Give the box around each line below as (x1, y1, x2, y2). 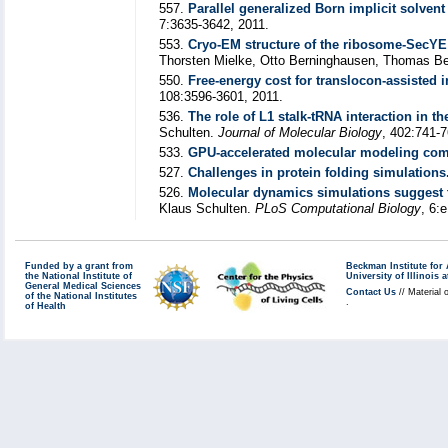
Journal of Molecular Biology (218, 125, 382, 140)
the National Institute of (25, 271, 132, 281)
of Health (25, 301, 66, 311)
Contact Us (346, 287, 396, 297)
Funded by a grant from (25, 261, 133, 271)
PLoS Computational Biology (255, 201, 421, 216)
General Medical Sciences (25, 281, 141, 291)
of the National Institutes (25, 291, 137, 301)
